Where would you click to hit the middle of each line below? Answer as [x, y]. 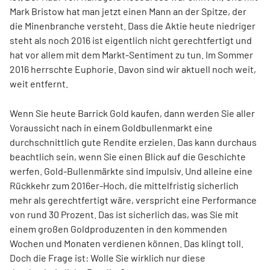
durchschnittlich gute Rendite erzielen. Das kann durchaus [133, 142]
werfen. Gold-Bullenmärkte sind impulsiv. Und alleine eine [131, 171]
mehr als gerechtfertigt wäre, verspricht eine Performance [133, 200]
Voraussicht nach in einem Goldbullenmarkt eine [111, 127]
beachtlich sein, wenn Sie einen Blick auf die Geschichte [128, 156]
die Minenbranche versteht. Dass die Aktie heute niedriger [133, 26]
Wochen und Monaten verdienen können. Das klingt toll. [127, 243]
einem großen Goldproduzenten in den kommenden [118, 229]
